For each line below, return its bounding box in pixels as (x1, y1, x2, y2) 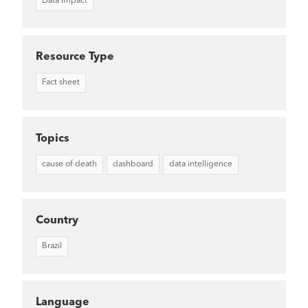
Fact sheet (42, 78, 80, 87)
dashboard (113, 159, 153, 168)
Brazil (42, 241, 62, 250)
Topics (36, 133, 69, 144)
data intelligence (169, 159, 232, 168)
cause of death (42, 159, 97, 168)
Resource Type (36, 51, 114, 63)
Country (36, 214, 78, 226)
